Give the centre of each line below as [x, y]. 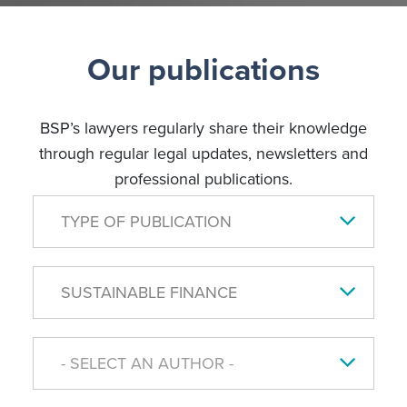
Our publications [203, 69]
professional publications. [203, 179]
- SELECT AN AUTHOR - [147, 363]
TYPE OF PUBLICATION [146, 221]
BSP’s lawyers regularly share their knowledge [203, 128]
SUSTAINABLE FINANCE [149, 292]
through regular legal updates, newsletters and [203, 153]
